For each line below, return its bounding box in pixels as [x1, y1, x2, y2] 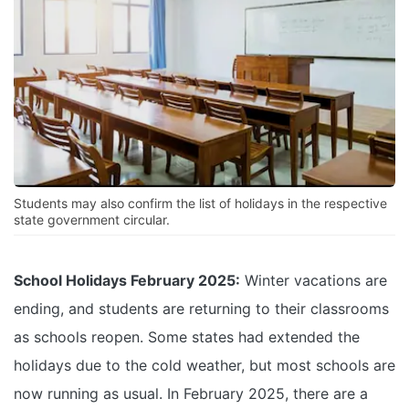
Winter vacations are [240, 271, 387, 290]
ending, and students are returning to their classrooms [14, 299, 389, 319]
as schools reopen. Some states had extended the [14, 328, 360, 347]
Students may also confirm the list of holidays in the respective [14, 195, 387, 212]
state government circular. [14, 212, 170, 228]
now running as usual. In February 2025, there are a [14, 384, 368, 404]
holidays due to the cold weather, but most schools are [14, 356, 395, 375]
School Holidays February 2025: [14, 271, 240, 290]
